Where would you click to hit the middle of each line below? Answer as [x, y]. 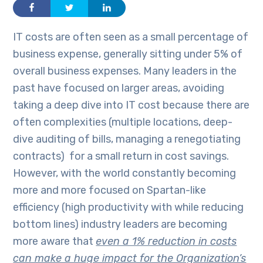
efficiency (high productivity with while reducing [129, 207]
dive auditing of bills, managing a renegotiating [127, 139]
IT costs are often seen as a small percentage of [131, 37]
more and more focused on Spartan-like [110, 190]
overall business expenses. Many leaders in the [125, 71]
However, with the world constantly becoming [125, 173]
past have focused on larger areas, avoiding [119, 88]
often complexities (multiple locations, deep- [123, 122]
